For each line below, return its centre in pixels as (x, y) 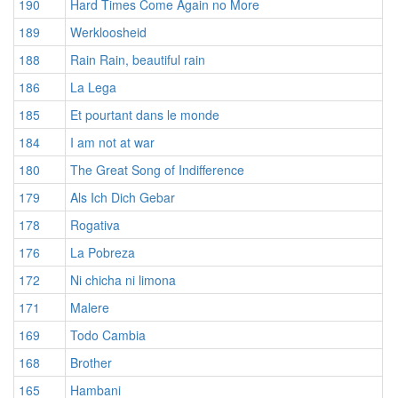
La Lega (93, 88)
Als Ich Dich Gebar (123, 198)
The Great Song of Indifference (157, 170)
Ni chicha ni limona (123, 280)
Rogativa (95, 225)
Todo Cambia (108, 335)
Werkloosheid (108, 32)
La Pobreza (103, 253)
